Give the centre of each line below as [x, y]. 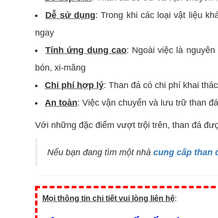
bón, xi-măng [60, 68]
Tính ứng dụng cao [86, 50]
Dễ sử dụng [70, 15]
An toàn [61, 103]
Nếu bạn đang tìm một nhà [100, 152]
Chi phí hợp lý [74, 85]
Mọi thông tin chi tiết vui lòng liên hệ [109, 198]
